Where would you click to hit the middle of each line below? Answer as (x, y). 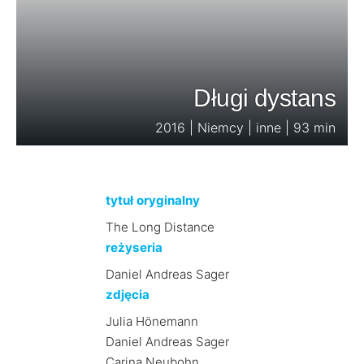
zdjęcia (127, 295)
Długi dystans (264, 98)
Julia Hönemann (152, 321)
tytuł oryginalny (152, 200)
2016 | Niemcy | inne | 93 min (245, 128)
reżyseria (134, 247)
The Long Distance (160, 227)
